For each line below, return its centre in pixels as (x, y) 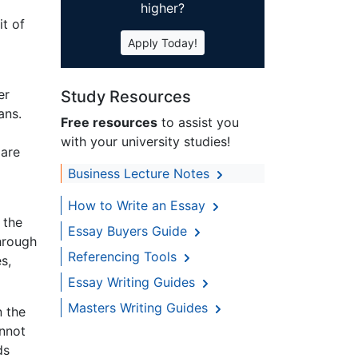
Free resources (109, 123)
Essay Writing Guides (133, 282)
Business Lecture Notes (141, 174)
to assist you (198, 123)
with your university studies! (145, 142)
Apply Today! (163, 43)
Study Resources (126, 97)
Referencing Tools (124, 257)
